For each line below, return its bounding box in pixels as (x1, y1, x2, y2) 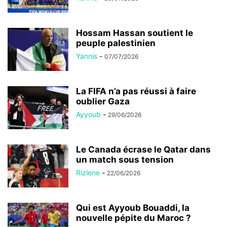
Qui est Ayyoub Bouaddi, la (76, 202, 190, 213)
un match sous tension (76, 154, 174, 165)
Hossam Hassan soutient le (76, 27, 193, 38)
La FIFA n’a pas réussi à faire (76, 86, 196, 96)
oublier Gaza (76, 96, 130, 106)
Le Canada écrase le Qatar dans (76, 144, 211, 155)
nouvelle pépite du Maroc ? (76, 212, 191, 223)
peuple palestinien (76, 37, 156, 48)
